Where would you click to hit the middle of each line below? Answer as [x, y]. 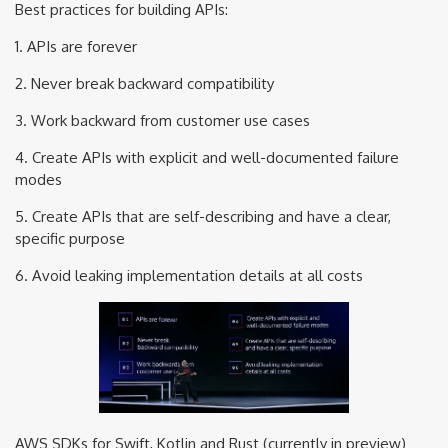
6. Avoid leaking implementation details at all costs [189, 275]
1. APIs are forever [76, 46]
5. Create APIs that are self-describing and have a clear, [203, 216]
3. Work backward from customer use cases [162, 120]
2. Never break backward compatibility [144, 83]
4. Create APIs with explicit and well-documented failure [207, 157]
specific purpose [70, 238]
